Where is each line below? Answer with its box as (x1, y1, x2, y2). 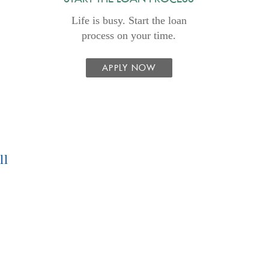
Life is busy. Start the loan (71, 14, 187, 26)
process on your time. (82, 29, 177, 41)
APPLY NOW (101, 64, 156, 73)
